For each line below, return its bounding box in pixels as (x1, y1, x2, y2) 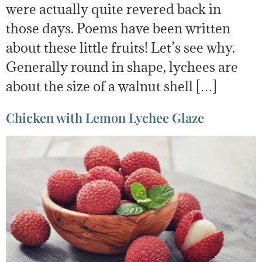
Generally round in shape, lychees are (6, 57, 238, 75)
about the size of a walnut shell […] (6, 77, 217, 95)
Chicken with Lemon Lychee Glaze (6, 109, 204, 127)
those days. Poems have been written (6, 19, 230, 37)
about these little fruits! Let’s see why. (6, 38, 235, 56)
